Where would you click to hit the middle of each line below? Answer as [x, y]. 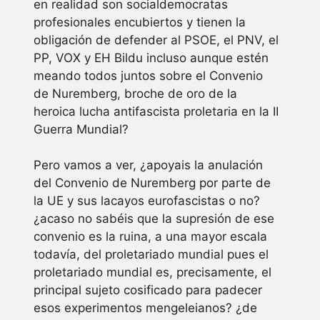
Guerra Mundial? [81, 129]
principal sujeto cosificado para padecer [148, 290]
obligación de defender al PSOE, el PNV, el [156, 40]
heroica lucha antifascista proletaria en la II [156, 111]
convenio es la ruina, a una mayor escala [150, 237]
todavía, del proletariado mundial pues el [151, 255]
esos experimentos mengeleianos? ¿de [145, 308]
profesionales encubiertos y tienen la [140, 22]
